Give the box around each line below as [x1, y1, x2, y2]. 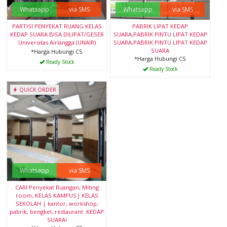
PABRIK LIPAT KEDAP [132, 22, 188, 30]
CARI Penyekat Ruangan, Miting [15, 183, 99, 191]
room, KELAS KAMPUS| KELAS [15, 191, 98, 199]
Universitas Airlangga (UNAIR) [18, 38, 96, 46]
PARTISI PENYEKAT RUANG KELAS [12, 22, 102, 30]
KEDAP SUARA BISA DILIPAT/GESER [10, 30, 104, 38]
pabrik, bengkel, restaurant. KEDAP [10, 207, 104, 215]
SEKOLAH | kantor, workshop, [15, 199, 98, 207]
